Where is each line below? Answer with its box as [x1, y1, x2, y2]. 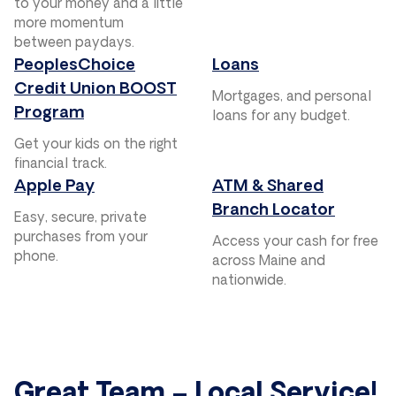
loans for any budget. [212, 110, 350, 124]
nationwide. [212, 274, 286, 288]
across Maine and [212, 255, 325, 269]
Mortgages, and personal [212, 90, 371, 104]
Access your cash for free [212, 235, 378, 249]
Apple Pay [14, 178, 95, 195]
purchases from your [14, 231, 148, 245]
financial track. [14, 157, 107, 171]
